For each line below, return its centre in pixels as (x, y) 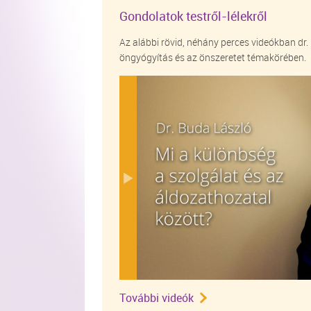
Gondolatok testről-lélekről (193, 16)
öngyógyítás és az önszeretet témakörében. (213, 57)
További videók (157, 298)
